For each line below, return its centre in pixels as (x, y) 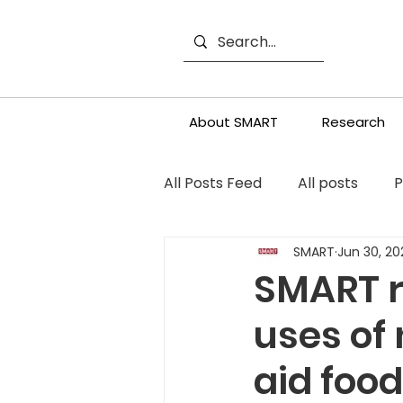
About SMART (233, 122)
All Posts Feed (213, 183)
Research (353, 122)
